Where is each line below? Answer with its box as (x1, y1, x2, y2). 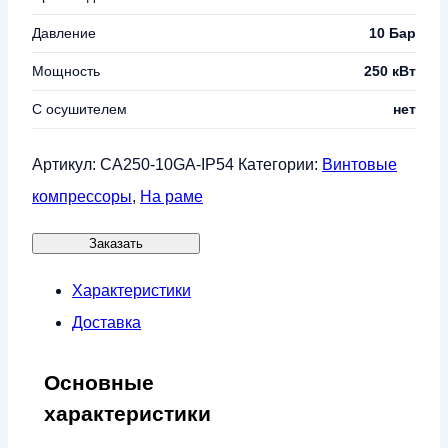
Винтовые (322, 155, 397, 173)
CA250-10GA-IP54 (100, 155, 234, 173)
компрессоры (32, 187, 132, 205)
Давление (32, 24, 96, 41)
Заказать (89, 235, 143, 251)
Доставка (72, 313, 141, 331)
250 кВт (364, 62, 416, 79)
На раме (140, 187, 203, 205)
